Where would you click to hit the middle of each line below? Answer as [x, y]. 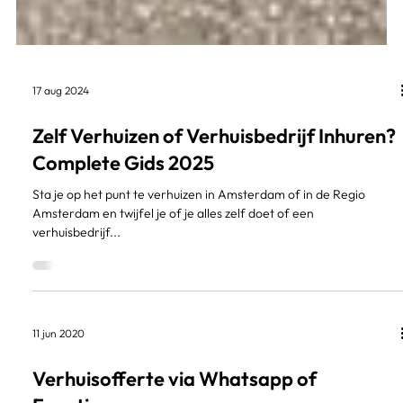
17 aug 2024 [60, 213]
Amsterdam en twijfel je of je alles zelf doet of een [173, 335]
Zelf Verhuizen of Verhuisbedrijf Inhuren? [214, 258]
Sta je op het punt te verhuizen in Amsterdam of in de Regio [198, 316]
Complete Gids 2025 [123, 285]
